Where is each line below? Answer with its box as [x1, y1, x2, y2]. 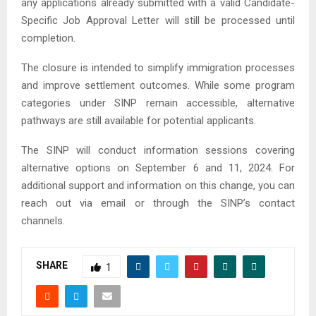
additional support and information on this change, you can [21, 178, 295, 192]
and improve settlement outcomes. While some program [21, 78, 295, 92]
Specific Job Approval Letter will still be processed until [21, 13, 295, 27]
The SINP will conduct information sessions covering [21, 143, 295, 157]
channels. [21, 214, 65, 227]
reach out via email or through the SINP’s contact [21, 196, 295, 209]
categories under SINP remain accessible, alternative [21, 96, 295, 109]
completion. [21, 31, 75, 44]
